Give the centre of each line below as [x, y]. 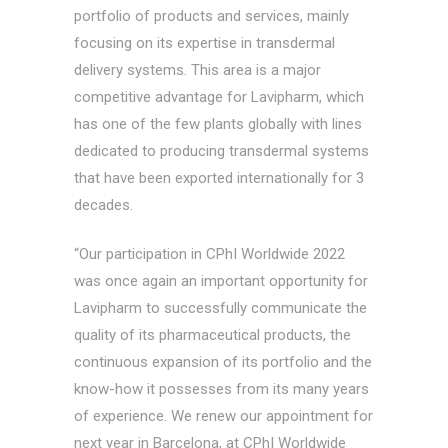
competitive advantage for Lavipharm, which [219, 96]
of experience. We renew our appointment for [223, 415]
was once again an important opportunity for [221, 280]
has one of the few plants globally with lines [218, 123]
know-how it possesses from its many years [221, 388]
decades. [103, 204]
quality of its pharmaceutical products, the [212, 334]
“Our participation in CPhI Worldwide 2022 [209, 253]
